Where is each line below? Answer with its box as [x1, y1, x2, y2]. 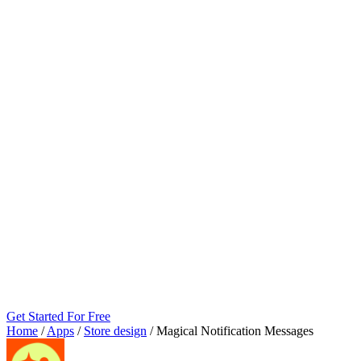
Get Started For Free [6, 309, 110, 323]
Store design [84, 324, 147, 338]
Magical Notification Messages [156, 324, 313, 338]
